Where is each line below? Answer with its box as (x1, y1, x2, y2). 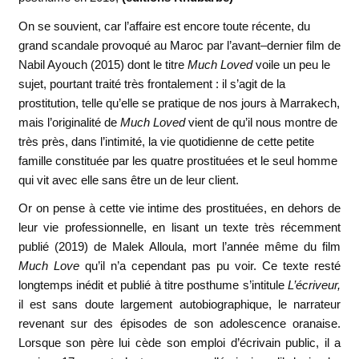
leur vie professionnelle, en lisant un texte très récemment (18, 220, 341, 234)
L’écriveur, (288, 277, 341, 292)
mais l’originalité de (18, 115, 120, 129)
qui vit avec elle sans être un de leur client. (18, 172, 239, 187)
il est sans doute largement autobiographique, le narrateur (18, 296, 341, 311)
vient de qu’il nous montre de (188, 115, 337, 129)
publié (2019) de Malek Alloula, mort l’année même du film (18, 239, 341, 253)
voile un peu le (255, 57, 330, 71)
